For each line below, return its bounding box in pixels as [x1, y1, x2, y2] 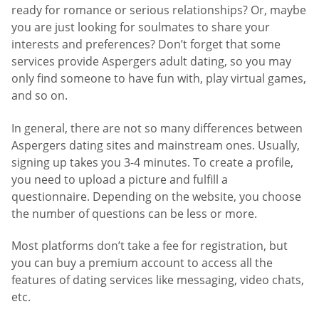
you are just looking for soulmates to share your [11, 19, 270, 36]
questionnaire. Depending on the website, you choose [11, 188, 301, 204]
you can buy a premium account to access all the [11, 255, 273, 271]
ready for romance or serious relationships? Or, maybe [11, 2, 306, 19]
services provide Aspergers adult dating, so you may [11, 53, 291, 70]
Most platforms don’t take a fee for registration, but [11, 238, 288, 254]
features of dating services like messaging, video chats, [11, 272, 304, 288]
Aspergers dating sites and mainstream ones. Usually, [11, 137, 300, 153]
